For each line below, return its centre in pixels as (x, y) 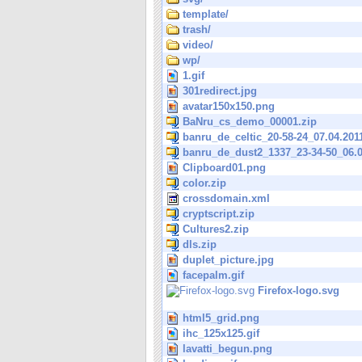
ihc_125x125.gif (221, 333)
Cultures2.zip (216, 229)
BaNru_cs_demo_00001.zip (250, 122)
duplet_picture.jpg (228, 260)
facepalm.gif (213, 275)
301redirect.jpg (220, 91)
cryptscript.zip (219, 214)
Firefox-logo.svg (299, 290)
